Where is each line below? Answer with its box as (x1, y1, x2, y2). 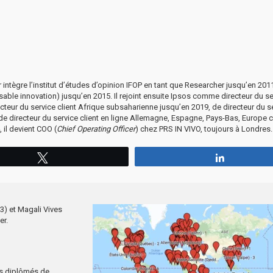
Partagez (233, 152, 265, 161)
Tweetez (55, 152, 87, 161)
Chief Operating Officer (57, 124, 135, 133)
